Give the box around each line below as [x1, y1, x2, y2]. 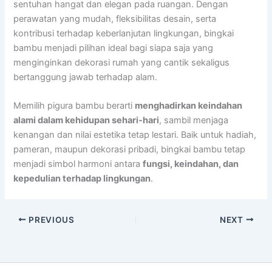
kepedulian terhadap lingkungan [13, 173, 151, 184]
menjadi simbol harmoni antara [13, 158, 143, 169]
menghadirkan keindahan [135, 100, 243, 111]
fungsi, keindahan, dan [143, 158, 239, 169]
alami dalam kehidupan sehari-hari [13, 115, 160, 126]
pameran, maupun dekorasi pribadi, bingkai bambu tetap [13, 144, 246, 155]
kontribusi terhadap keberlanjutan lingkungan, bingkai [13, 27, 234, 39]
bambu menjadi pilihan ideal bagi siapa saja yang [13, 42, 214, 53]
